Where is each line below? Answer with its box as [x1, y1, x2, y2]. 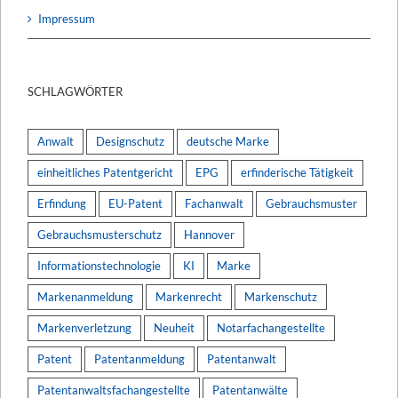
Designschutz [96, 133, 164, 148]
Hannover [184, 227, 235, 242]
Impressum [38, 11, 95, 26]
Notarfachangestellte [217, 320, 325, 335]
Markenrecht [155, 289, 222, 304]
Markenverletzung [37, 320, 131, 335]
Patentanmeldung [94, 351, 185, 366]
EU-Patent [108, 195, 163, 211]
